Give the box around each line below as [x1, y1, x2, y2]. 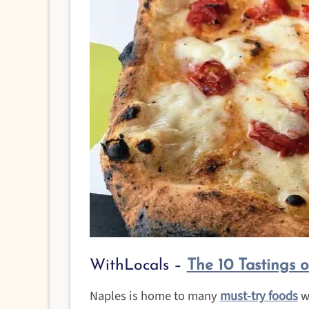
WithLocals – [89, 257, 187, 274]
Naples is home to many [89, 287, 220, 306]
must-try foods [219, 287, 298, 306]
